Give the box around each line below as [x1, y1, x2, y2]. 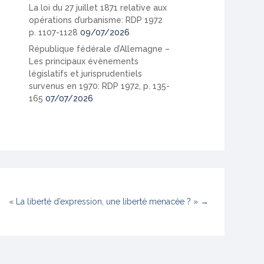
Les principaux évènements [29, 56, 139, 66]
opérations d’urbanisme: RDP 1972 [29, 15, 163, 25]
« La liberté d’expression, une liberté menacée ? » [8, 196, 198, 206]
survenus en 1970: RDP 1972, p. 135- [29, 81, 170, 91]
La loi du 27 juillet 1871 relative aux [29, 2, 167, 12]
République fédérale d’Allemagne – [29, 44, 170, 54]
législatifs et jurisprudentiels [29, 68, 143, 78]
